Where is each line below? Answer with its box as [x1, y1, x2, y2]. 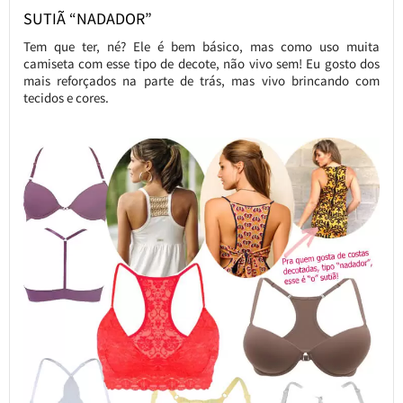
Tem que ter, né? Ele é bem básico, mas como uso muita [22, 38, 381, 56]
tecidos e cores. [22, 89, 109, 107]
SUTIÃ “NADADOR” [22, 8, 152, 30]
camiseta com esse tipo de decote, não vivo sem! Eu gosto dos [22, 55, 381, 73]
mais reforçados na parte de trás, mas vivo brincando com [22, 72, 381, 90]
